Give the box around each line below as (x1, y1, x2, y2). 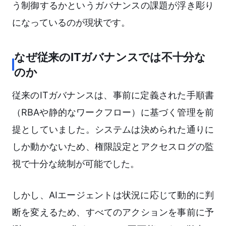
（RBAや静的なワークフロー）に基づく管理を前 (12, 107, 214, 118)
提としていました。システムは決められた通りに (12, 124, 214, 135)
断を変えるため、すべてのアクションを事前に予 (12, 207, 214, 218)
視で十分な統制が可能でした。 (12, 158, 139, 169)
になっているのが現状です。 (12, 17, 130, 28)
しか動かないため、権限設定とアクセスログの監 (12, 141, 214, 152)
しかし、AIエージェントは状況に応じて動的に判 (12, 190, 214, 201)
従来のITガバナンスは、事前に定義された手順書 (12, 90, 214, 101)
